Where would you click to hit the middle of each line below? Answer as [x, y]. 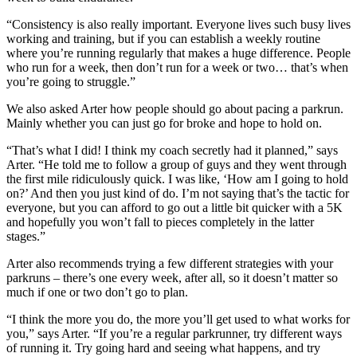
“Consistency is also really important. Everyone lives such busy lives [178, 24]
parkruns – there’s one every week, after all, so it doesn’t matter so [172, 277]
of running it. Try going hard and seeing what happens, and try [163, 347]
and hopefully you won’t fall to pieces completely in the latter [160, 222]
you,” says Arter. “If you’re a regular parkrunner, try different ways [174, 333]
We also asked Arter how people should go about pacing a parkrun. [175, 108]
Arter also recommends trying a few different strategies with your [170, 263]
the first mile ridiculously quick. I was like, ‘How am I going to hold [177, 178]
